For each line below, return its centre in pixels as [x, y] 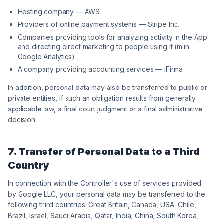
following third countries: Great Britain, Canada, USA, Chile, [102, 205]
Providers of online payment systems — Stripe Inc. [99, 24]
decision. [22, 120]
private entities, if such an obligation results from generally [102, 98]
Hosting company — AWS [59, 11]
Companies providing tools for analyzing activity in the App [112, 37]
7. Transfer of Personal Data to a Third [104, 152]
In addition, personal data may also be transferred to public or [108, 87]
